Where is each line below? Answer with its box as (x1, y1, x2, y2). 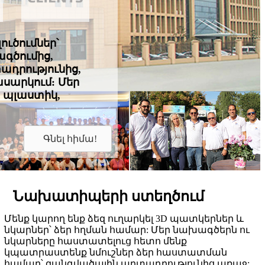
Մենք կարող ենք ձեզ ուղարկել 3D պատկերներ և (4, 214, 244, 224)
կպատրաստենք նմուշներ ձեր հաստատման (4, 247, 228, 258)
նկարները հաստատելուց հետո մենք (4, 236, 188, 247)
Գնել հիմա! (43, 134, 97, 144)
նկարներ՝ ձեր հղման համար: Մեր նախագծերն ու (4, 225, 250, 235)
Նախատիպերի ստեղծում (13, 189, 205, 205)
